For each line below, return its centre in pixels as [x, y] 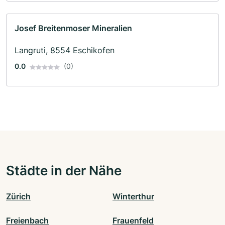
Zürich [18, 197]
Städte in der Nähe [64, 171]
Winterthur [133, 197]
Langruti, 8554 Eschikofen [65, 50]
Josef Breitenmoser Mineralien [73, 28]
